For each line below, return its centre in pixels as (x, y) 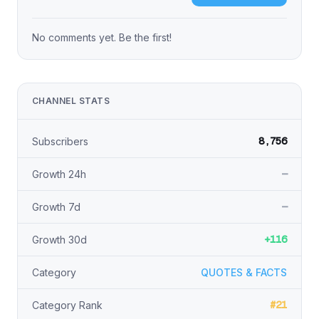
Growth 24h (59, 174)
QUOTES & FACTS (244, 272)
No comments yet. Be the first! (102, 37)
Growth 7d (56, 207)
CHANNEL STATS (71, 101)
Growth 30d (59, 240)
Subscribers (60, 141)
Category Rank (67, 305)
